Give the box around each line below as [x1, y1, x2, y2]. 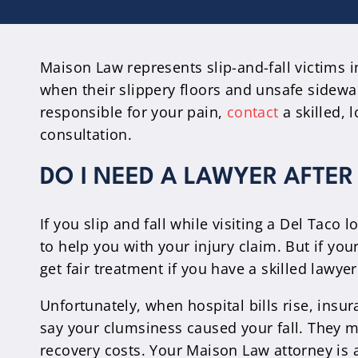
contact [226, 102, 279, 121]
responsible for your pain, [40, 102, 227, 121]
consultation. [40, 125, 133, 144]
